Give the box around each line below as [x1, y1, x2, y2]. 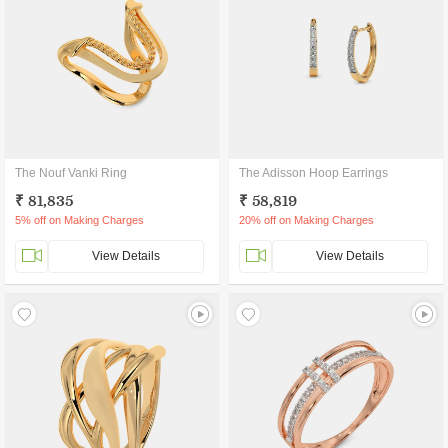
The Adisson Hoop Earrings [239, 166, 388, 180]
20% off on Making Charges [239, 214, 374, 226]
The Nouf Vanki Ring [15, 166, 127, 180]
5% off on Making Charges [15, 214, 144, 226]
